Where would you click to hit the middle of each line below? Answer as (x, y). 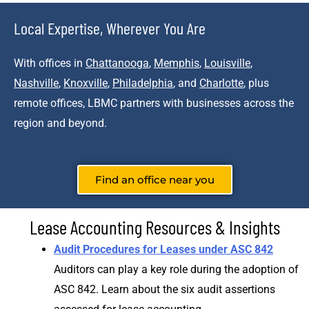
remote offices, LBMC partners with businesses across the (154, 103)
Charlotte (221, 83)
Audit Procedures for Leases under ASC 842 (163, 249)
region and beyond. (60, 123)
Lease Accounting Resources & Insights (154, 227)
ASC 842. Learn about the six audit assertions (165, 289)
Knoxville (86, 83)
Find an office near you (154, 179)
